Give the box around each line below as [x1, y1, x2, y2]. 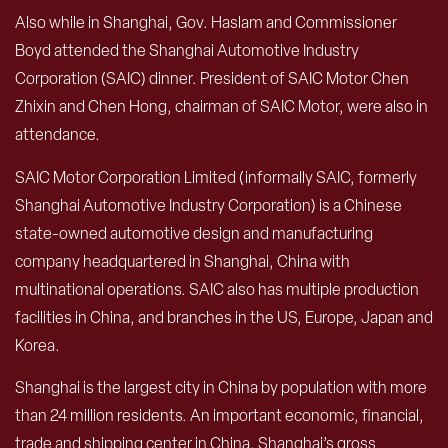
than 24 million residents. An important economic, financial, [15, 405, 424, 427]
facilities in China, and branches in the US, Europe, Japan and [15, 306, 433, 328]
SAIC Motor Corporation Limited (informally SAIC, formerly [15, 166, 417, 188]
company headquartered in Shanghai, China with [15, 250, 350, 272]
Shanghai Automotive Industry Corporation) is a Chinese [15, 194, 402, 216]
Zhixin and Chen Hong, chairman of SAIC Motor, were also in [15, 96, 428, 118]
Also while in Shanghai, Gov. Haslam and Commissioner [15, 12, 397, 34]
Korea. [15, 334, 60, 356]
